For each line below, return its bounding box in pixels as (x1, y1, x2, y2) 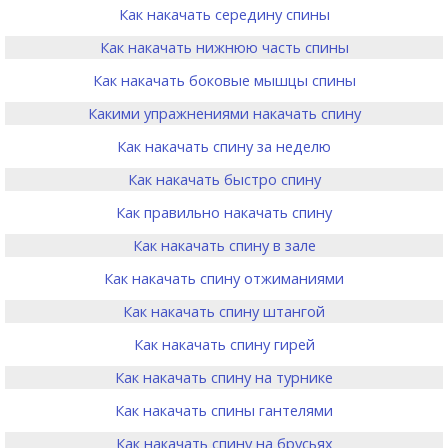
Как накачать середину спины (118, 4, 330, 24)
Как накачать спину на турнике (115, 367, 333, 387)
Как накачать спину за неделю (117, 136, 331, 156)
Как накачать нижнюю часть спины (99, 37, 349, 57)
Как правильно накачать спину (116, 202, 332, 222)
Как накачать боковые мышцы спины (92, 70, 356, 90)
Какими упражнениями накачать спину (87, 103, 361, 123)
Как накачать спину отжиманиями (104, 268, 344, 288)
